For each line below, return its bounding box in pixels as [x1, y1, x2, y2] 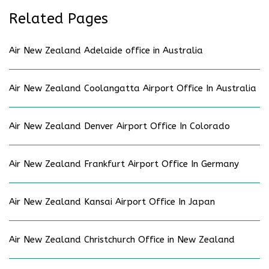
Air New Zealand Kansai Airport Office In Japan [9, 196, 215, 207]
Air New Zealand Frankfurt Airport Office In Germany [9, 158, 239, 169]
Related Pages [9, 10, 108, 27]
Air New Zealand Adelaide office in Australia [9, 44, 203, 56]
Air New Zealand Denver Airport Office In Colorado [9, 120, 230, 131]
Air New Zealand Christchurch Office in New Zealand [9, 234, 235, 245]
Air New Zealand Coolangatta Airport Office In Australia [9, 82, 256, 94]
